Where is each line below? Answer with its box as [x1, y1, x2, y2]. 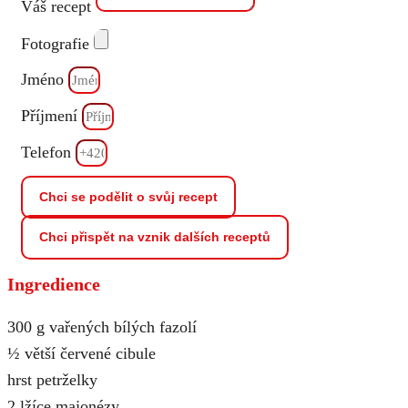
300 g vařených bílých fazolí [7, 318, 197, 336]
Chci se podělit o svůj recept [39, 190, 218, 204]
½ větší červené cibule [7, 344, 156, 362]
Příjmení [21, 107, 82, 125]
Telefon [21, 143, 76, 161]
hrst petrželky [7, 371, 97, 389]
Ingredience [7, 274, 100, 294]
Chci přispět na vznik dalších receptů [39, 230, 270, 244]
